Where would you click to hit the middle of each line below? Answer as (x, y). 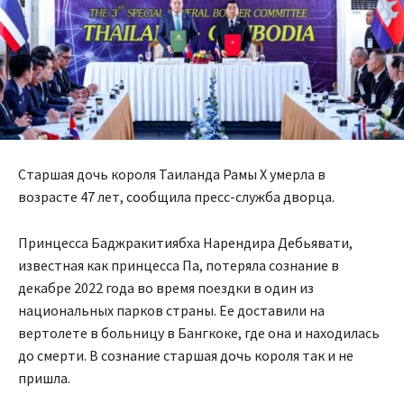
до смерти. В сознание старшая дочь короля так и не (186, 356)
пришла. (44, 378)
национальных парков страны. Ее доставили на (171, 311)
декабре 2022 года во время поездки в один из (166, 288)
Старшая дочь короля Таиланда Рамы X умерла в (172, 174)
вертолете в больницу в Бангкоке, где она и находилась (199, 333)
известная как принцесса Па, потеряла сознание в (179, 266)
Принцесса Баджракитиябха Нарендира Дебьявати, (185, 243)
